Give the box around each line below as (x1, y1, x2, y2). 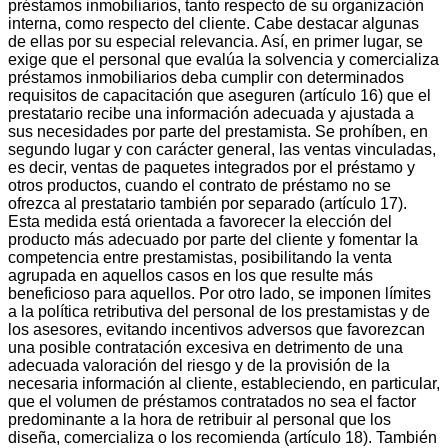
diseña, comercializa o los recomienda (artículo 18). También (8, 428, 437, 446)
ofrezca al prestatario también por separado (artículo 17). (8, 194, 407, 212)
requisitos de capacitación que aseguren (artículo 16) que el (8, 86, 431, 104)
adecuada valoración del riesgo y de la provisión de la (8, 356, 390, 374)
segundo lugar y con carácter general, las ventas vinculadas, (8, 140, 436, 158)
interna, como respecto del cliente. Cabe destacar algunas (8, 14, 419, 32)
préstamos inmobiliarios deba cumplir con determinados (8, 68, 404, 86)
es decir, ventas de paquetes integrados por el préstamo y (8, 158, 415, 176)
